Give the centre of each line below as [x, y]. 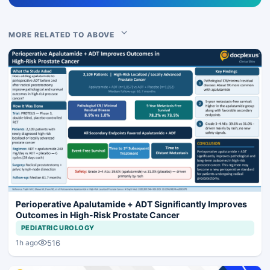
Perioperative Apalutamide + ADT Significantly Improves [131, 204]
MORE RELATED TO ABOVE [64, 35]
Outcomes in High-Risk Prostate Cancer [98, 215]
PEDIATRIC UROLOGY [58, 228]
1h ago [27, 243]
